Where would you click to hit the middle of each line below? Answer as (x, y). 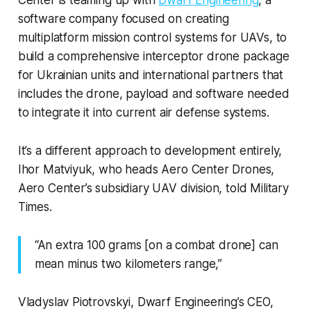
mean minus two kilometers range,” (128, 263)
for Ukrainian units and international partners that (151, 75)
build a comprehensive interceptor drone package (153, 56)
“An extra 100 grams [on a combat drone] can (156, 245)
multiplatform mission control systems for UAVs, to (152, 37)
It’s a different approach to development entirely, (150, 150)
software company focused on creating (123, 18)
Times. (35, 207)
